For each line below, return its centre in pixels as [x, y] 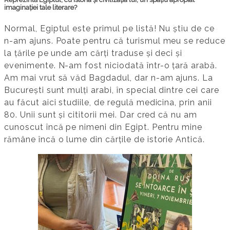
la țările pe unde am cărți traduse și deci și [93, 53]
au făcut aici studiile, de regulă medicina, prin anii [108, 102]
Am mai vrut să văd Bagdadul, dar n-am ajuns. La [109, 78]
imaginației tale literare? [41, 7]
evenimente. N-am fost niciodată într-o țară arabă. [111, 65]
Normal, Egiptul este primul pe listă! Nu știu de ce [109, 28]
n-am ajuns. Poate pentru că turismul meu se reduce [115, 41]
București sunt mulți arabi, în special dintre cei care [112, 90]
